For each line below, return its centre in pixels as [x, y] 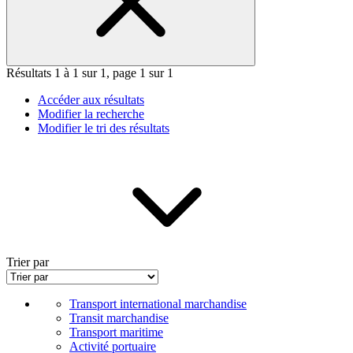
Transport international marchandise [158, 304]
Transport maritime [116, 333]
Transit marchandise [119, 318]
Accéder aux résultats [91, 100]
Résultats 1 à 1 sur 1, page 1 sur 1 [90, 73]
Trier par [28, 262]
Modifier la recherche [91, 114]
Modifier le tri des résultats [104, 128]
